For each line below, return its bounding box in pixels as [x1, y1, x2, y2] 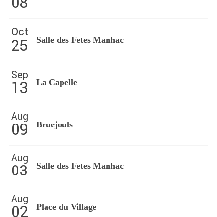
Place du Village [36, 202, 96, 212]
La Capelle [36, 77, 77, 87]
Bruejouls [36, 120, 73, 129]
